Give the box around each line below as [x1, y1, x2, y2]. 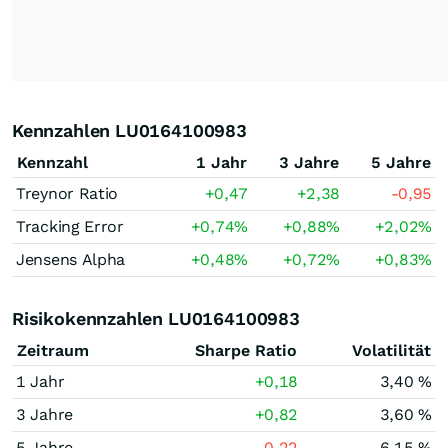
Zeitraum [17, 341, 89, 360]
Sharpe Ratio [195, 341, 297, 360]
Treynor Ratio [16, 184, 119, 203]
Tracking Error [16, 217, 124, 236]
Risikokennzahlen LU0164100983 [12, 308, 300, 329]
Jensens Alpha [16, 250, 126, 269]
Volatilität [352, 341, 431, 360]
